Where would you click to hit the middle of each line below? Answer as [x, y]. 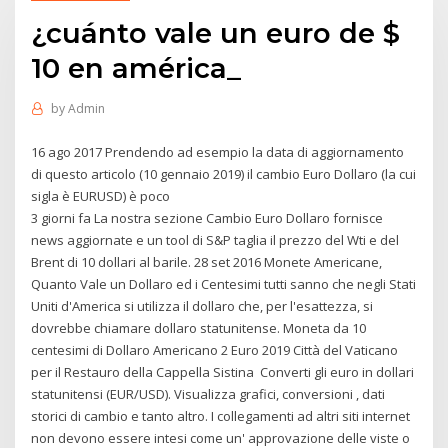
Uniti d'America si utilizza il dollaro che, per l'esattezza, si [202, 305]
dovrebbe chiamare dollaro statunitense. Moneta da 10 [199, 327]
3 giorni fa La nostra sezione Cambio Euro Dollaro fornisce [207, 217]
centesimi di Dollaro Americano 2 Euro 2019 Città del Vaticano [215, 349]
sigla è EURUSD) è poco [102, 195]
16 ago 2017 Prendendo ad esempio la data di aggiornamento [218, 151]
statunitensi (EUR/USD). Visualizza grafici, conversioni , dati [208, 393]
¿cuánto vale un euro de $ [216, 32]
